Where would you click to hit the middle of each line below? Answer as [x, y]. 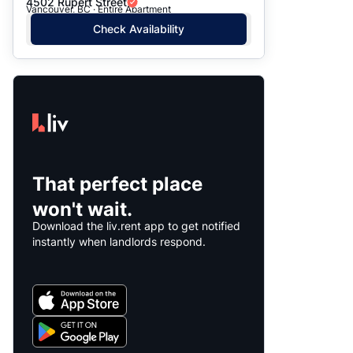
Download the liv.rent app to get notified [136, 225]
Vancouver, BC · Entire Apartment [98, 9]
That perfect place [117, 184]
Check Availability [139, 29]
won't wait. [82, 209]
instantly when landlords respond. [119, 241]
